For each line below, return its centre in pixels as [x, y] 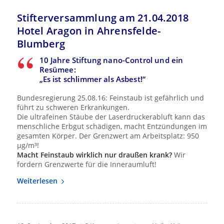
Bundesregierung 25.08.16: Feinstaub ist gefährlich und [110, 98]
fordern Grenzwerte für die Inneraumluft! [86, 164]
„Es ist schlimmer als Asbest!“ [92, 79]
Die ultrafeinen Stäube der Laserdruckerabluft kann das [111, 117]
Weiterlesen [37, 181]
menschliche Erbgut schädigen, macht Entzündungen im [112, 126]
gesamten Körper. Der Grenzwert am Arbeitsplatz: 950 [108, 136]
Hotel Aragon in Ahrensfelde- [89, 30]
